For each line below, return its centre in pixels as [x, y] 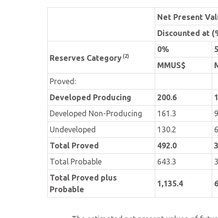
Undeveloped [73, 129]
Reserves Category [86, 58]
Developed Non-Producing [96, 113]
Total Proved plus [83, 178]
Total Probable [76, 162]
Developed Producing [91, 97]
